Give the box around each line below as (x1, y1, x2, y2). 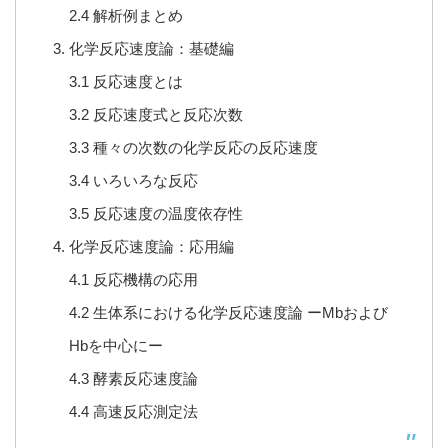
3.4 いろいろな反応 (68, 172, 198, 190)
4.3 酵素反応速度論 (68, 370, 198, 388)
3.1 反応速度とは (68, 73, 183, 91)
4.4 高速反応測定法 (68, 403, 198, 421)
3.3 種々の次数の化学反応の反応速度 (68, 139, 318, 157)
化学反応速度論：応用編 (68, 238, 234, 256)
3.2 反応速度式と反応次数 (68, 106, 243, 124)
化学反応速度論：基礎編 (68, 40, 234, 58)
